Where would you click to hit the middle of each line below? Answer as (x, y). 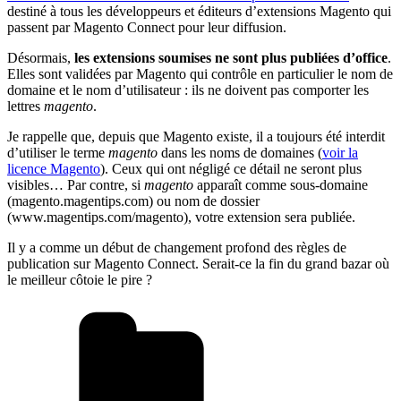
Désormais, (41, 58)
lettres (26, 107)
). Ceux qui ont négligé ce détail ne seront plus (231, 169)
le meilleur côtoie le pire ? (80, 280)
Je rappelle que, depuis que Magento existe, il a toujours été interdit (196, 137)
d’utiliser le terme (58, 153)
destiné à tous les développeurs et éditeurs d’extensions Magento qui (199, 12)
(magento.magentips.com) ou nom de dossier (133, 201)
